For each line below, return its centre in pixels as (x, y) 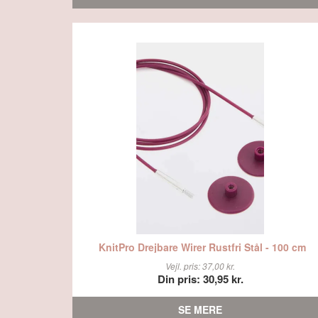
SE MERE (200, 309)
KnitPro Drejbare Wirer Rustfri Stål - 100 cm (202, 247)
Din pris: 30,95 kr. (200, 279)
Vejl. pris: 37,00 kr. (200, 266)
